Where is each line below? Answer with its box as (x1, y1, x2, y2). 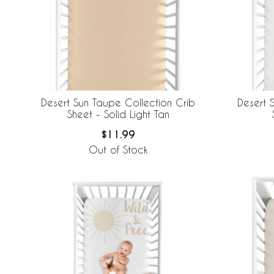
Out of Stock (89, 144, 147, 156)
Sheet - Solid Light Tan (67, 108, 169, 120)
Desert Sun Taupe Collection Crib (41, 97, 195, 109)
